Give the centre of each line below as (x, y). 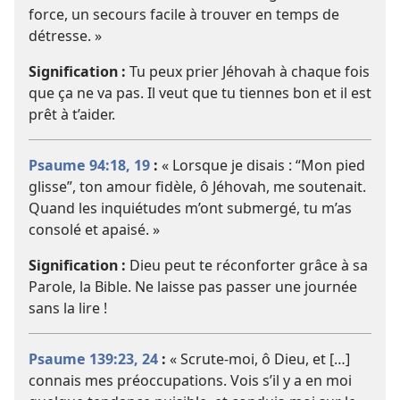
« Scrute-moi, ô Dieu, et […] (258, 359)
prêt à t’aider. (72, 115)
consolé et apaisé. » (94, 230)
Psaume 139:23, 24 (93, 359)
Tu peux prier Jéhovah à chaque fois (248, 72)
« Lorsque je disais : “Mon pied (262, 166)
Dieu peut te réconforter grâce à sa (247, 266)
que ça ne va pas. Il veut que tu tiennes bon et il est (200, 93)
